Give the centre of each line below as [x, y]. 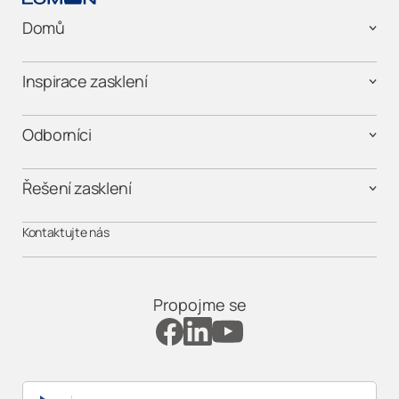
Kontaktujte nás [66, 232]
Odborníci [57, 135]
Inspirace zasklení [85, 81]
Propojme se [199, 305]
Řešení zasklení [77, 188]
